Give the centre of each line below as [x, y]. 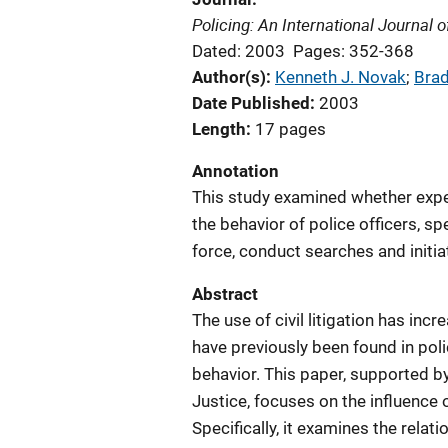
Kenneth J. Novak [340, 77]
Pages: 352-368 [353, 51]
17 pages [290, 129]
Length [219, 129]
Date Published [251, 103]
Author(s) [229, 77]
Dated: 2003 [238, 51]
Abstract [225, 294]
